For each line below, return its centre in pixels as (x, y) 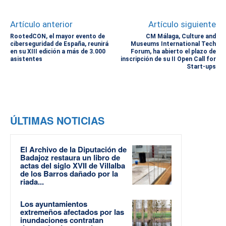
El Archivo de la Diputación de (73, 149)
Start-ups (201, 66)
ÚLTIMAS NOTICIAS (57, 120)
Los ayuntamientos (54, 204)
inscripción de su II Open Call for (168, 59)
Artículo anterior (41, 24)
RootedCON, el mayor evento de (58, 36)
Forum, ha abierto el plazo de (173, 51)
